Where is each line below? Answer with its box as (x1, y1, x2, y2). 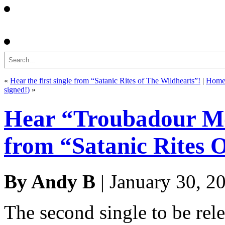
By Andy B (4, 170, 95, 192)
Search (4, 51, 25, 60)
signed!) (4, 85, 30, 94)
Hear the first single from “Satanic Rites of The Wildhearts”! (10, 76, 200, 85)
